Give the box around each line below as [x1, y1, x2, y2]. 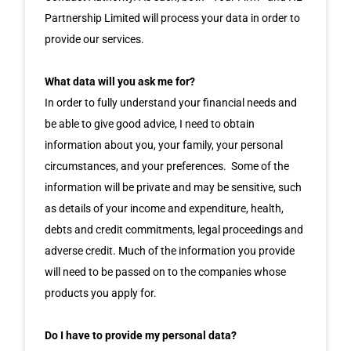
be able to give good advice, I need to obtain [45, 117, 255, 130]
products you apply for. [45, 286, 157, 299]
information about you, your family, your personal [45, 138, 284, 151]
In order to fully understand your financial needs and [45, 96, 298, 109]
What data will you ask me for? [45, 74, 196, 88]
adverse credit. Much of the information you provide [45, 244, 295, 257]
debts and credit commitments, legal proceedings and [45, 223, 304, 236]
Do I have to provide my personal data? [45, 328, 237, 342]
